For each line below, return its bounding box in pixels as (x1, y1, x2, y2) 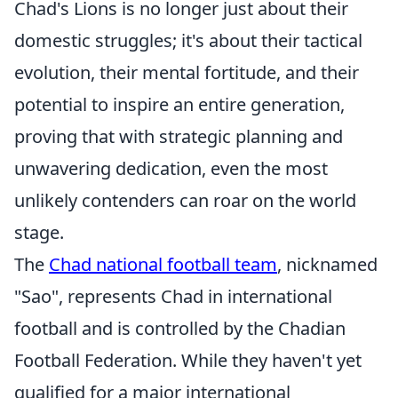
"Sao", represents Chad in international (14, 284, 332, 308)
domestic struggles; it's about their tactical (14, 28, 362, 52)
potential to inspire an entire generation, (14, 92, 345, 116)
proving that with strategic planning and (14, 124, 343, 148)
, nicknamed (277, 252, 378, 276)
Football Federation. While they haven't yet (14, 348, 362, 372)
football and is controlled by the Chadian (14, 316, 346, 340)
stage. (14, 220, 64, 244)
